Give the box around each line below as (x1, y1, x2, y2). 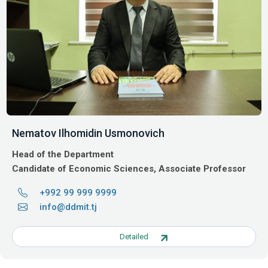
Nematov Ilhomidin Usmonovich (12, 126, 165, 139)
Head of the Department (12, 148, 114, 160)
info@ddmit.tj (39, 201, 97, 212)
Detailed (120, 232, 148, 241)
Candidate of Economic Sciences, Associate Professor (12, 163, 246, 174)
